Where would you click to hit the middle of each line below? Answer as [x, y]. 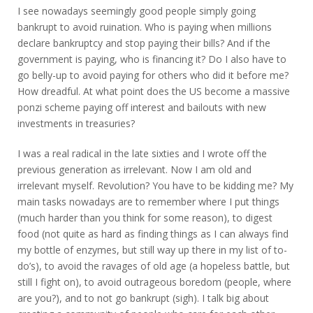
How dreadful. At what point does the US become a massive [154, 91]
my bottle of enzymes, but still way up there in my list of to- [152, 249]
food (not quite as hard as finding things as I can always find [153, 233]
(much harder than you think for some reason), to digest [145, 217]
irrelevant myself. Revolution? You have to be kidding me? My [155, 185]
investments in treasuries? [76, 123]
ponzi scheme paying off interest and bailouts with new [142, 107]
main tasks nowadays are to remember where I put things [148, 201]
